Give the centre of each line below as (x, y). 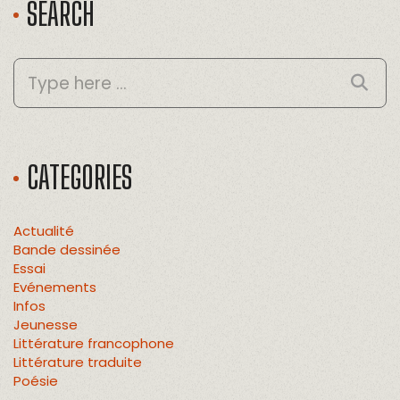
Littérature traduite (78, 362)
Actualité (44, 231)
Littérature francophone (94, 344)
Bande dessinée (67, 250)
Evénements (55, 287)
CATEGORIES (79, 178)
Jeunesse (46, 325)
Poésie (36, 381)
